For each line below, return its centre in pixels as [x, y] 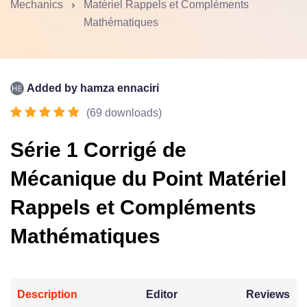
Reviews [268, 294]
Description [47, 294]
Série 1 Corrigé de [98, 149]
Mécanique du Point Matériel [148, 178]
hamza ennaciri [120, 88]
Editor [162, 294]
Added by [52, 88]
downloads [132, 112]
